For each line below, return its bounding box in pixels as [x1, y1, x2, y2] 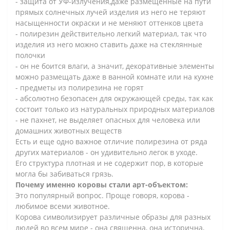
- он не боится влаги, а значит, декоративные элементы [15, 61, 214, 71]
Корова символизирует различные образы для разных [15, 212, 210, 222]
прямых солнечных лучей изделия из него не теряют [15, 7, 206, 17]
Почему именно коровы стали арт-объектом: [15, 179, 188, 189]
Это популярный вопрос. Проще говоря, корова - [15, 190, 189, 200]
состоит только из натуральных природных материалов [15, 104, 215, 114]
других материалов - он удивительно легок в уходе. [15, 147, 198, 157]
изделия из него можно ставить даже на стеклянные [15, 39, 202, 49]
